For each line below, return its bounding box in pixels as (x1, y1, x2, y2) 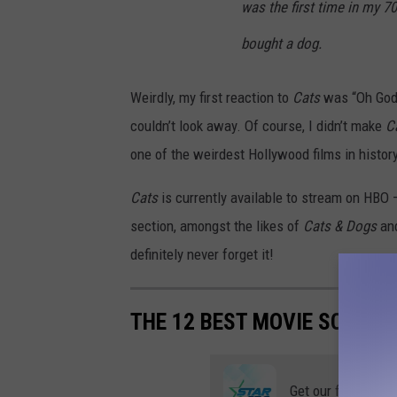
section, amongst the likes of (130, 216, 303, 235)
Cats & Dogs (303, 216, 377, 235)
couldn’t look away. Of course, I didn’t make (130, 116, 385, 135)
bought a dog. (241, 34, 322, 52)
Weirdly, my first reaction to (130, 88, 292, 106)
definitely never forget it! (130, 245, 274, 263)
